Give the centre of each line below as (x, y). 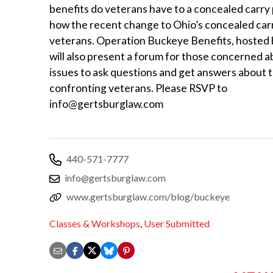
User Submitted (177, 224)
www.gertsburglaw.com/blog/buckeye (148, 196)
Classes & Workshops (95, 224)
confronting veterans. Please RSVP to (138, 88)
